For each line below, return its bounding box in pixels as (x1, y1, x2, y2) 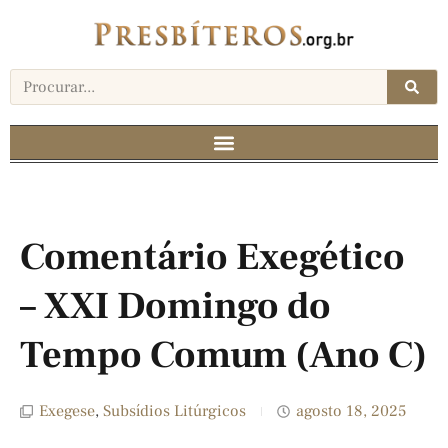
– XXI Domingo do (20, 282, 331, 332)
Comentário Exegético (20, 233, 405, 283)
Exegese (39, 401, 95, 422)
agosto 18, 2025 (296, 401, 406, 422)
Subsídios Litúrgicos (103, 401, 246, 422)
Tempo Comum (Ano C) (20, 331, 427, 381)
